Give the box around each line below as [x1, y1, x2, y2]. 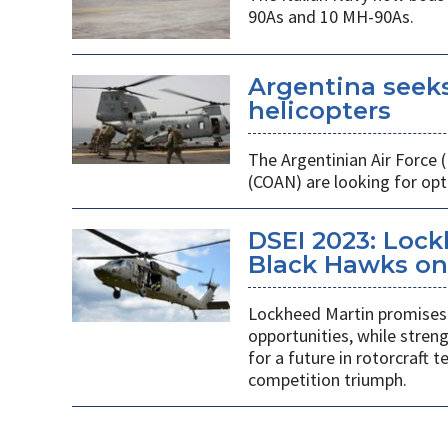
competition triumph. [247, 368, 407, 392]
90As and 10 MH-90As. [247, 4, 414, 28]
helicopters [247, 96, 391, 126]
